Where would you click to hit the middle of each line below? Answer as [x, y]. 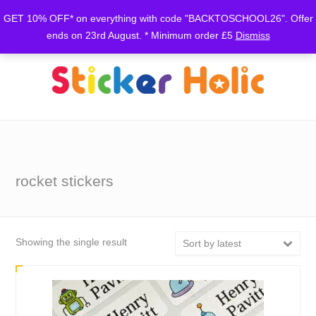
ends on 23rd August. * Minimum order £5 [141, 35]
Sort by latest [212, 243]
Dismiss [253, 35]
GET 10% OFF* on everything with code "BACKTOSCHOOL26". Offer [158, 18]
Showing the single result [72, 242]
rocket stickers [65, 181]
